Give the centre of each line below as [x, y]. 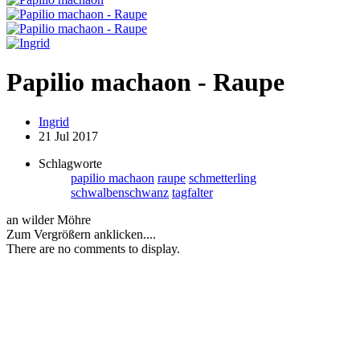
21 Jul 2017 [68, 136]
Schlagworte [70, 163]
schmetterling [223, 178]
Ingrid [54, 121]
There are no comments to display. [93, 248]
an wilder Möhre [49, 219]
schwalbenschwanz [120, 192]
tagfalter [192, 192]
